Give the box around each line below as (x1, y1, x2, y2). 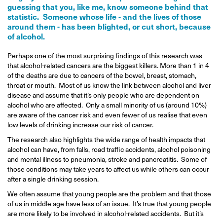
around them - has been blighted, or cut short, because (7, 21, 211, 32)
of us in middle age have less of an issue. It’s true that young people (7, 198, 211, 209)
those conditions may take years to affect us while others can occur (7, 164, 209, 174)
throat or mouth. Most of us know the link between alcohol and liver (7, 80, 211, 90)
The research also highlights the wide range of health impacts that (7, 134, 205, 145)
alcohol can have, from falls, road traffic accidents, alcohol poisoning (7, 144, 211, 154)
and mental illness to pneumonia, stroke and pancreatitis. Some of (7, 154, 207, 164)
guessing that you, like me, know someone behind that (7, 1, 208, 12)
